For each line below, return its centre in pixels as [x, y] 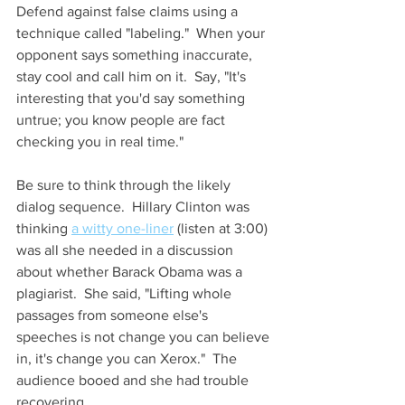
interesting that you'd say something [132, 98]
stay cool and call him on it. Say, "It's [133, 76]
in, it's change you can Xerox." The [128, 358]
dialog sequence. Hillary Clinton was [135, 206]
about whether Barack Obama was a [131, 271]
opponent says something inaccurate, [136, 54]
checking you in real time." [102, 141]
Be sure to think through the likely [125, 184]
